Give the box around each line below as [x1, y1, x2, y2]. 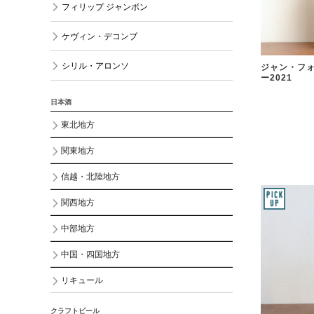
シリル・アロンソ [61, 61, 129, 70]
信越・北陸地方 [61, 172, 120, 181]
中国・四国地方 [61, 250, 120, 259]
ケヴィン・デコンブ [61, 32, 137, 41]
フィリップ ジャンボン [61, 2, 148, 11]
